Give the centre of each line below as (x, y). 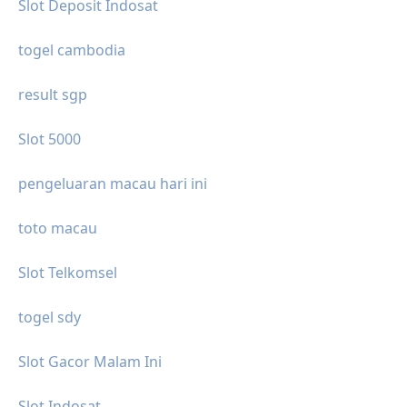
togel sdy (50, 317)
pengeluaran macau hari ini (113, 183)
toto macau (58, 228)
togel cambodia (72, 50)
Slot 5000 (50, 139)
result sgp (53, 94)
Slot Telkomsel (68, 272)
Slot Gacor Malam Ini (90, 361)
